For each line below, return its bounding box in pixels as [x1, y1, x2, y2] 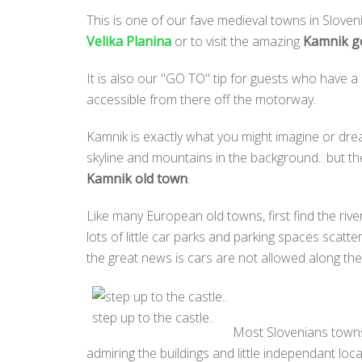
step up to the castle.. [92, 308, 214, 326]
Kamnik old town [86, 170, 187, 187]
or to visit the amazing [171, 32, 303, 50]
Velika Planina [86, 32, 171, 50]
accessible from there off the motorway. [86, 90, 316, 108]
